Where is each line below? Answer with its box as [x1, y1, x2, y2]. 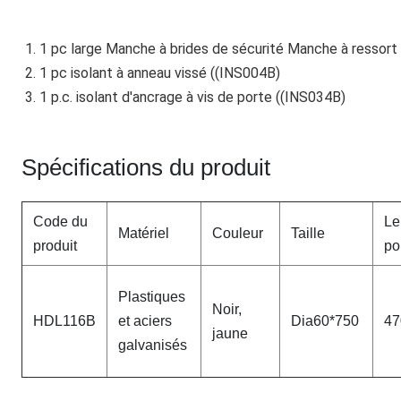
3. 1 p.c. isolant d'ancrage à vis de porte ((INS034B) [24, 89, 346, 106]
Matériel [118, 226, 169, 241]
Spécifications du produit [21, 154, 270, 181]
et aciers [118, 313, 172, 328]
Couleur [212, 226, 263, 241]
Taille [291, 226, 325, 241]
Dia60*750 [291, 313, 359, 328]
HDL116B [33, 313, 96, 328]
